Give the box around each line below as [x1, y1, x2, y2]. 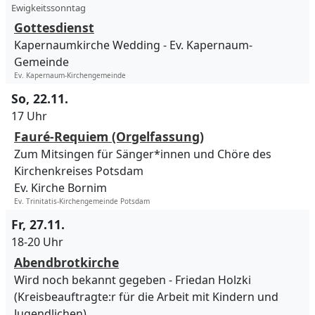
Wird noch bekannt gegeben [14, 272, 166, 288]
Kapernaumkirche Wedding [14, 37, 160, 53]
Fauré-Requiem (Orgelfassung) [14, 128, 204, 146]
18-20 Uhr [11, 234, 63, 250]
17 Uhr [11, 108, 47, 124]
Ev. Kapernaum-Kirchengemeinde [14, 70, 126, 81]
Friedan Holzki [175, 272, 251, 288]
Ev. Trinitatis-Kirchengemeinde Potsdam [14, 196, 150, 207]
